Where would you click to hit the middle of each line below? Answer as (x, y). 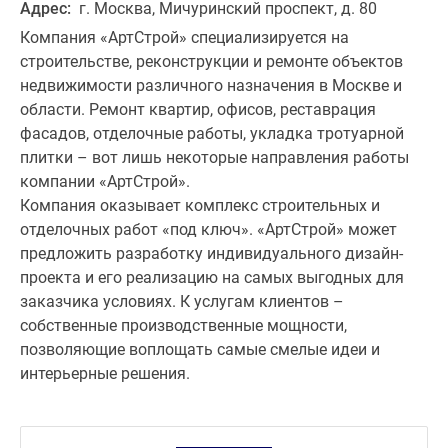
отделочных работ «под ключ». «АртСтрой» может (208, 229)
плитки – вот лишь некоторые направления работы (214, 157)
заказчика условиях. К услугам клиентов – (182, 301)
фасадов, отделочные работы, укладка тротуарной (212, 133)
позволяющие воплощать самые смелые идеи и (200, 349)
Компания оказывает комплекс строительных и (200, 205)
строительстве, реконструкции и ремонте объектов (211, 61)
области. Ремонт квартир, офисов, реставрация (198, 109)
